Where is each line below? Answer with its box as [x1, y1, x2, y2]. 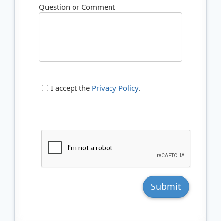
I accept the [51, 83, 92, 93]
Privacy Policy [92, 83, 138, 93]
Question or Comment [39, 2, 115, 12]
